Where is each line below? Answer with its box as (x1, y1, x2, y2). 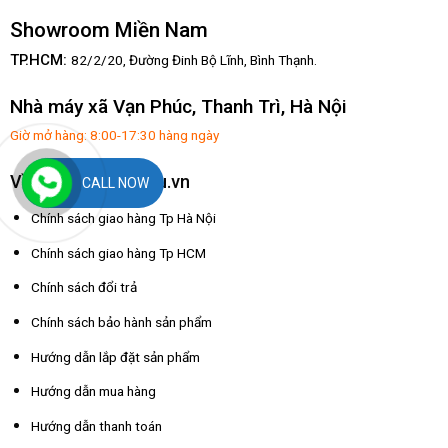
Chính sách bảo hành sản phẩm (30, 313, 212, 330)
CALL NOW (82, 174, 150, 191)
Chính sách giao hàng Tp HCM (30, 244, 206, 261)
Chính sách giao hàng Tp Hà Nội (30, 210, 216, 227)
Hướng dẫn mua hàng (30, 383, 156, 400)
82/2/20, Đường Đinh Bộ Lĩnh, (70, 51, 247, 68)
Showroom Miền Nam (9, 17, 208, 42)
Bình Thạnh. (246, 51, 317, 68)
